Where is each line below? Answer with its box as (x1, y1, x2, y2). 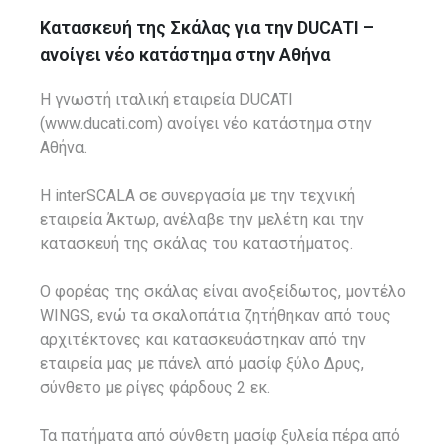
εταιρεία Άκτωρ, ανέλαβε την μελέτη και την (40, 210, 364, 229)
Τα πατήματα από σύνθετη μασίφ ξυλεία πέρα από (40, 426, 400, 445)
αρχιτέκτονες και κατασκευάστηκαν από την (40, 330, 366, 349)
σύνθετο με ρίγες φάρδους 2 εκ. (40, 378, 270, 397)
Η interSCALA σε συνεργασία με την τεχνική (40, 186, 355, 205)
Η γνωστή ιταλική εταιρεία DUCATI (40, 90, 293, 109)
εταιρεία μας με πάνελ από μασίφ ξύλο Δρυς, (40, 354, 364, 373)
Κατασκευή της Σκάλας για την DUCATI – (40, 17, 374, 38)
